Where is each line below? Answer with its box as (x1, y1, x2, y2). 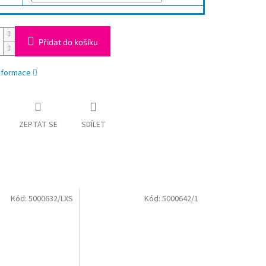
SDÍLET (81, 119, 106, 131)
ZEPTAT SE (18, 119, 58, 131)
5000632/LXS (28, 192, 74, 205)
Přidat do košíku (38, 37, 98, 47)
